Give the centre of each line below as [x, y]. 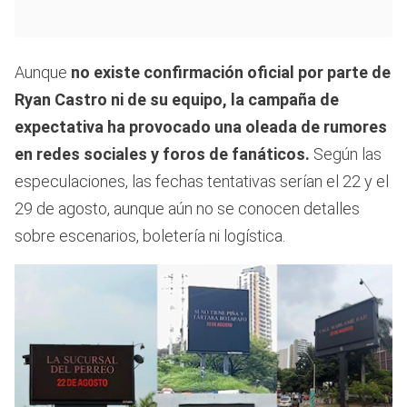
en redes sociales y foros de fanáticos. [162, 154]
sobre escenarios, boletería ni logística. [150, 236]
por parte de [344, 73]
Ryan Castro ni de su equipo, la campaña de [177, 100]
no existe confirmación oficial [183, 73]
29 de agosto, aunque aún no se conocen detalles [187, 209]
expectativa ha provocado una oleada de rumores [201, 127]
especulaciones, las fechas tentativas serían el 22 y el [202, 182]
